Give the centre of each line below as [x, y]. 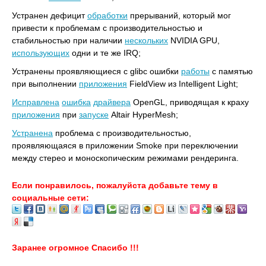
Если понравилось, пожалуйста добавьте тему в [115, 185]
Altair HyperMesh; [143, 115]
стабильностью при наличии [68, 40]
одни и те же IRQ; [105, 53]
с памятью [231, 71]
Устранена [32, 133]
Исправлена [36, 102]
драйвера [112, 102]
